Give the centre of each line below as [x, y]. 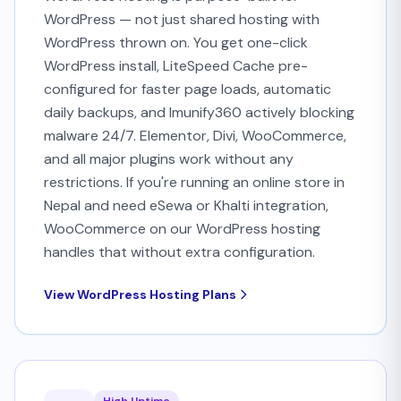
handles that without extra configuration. [179, 252]
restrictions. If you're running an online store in [194, 182]
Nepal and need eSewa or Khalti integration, [186, 205]
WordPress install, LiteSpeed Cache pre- [176, 66]
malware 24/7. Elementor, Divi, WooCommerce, [195, 136]
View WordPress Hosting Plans [140, 294]
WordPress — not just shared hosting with [182, 19]
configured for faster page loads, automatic [188, 89]
